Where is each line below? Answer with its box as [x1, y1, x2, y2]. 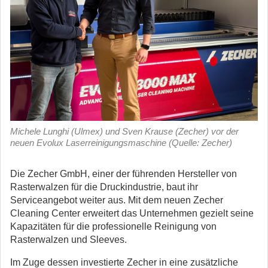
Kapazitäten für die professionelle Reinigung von [10, 221, 217, 232]
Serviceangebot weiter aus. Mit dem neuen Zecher [10, 195, 223, 205]
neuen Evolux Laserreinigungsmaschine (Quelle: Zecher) [10, 138, 232, 148]
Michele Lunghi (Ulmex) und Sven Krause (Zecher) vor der [10, 126, 239, 136]
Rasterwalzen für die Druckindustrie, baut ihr [10, 182, 198, 192]
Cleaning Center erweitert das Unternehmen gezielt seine [10, 208, 254, 218]
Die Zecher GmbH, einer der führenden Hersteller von [10, 169, 237, 179]
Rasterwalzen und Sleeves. [10, 234, 127, 245]
